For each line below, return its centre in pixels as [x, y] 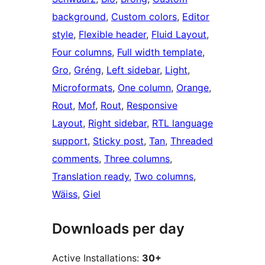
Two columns [164, 177]
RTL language [182, 123]
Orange [193, 88]
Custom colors [144, 17]
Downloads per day [118, 229]
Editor [196, 17]
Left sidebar [133, 70]
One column [144, 88]
